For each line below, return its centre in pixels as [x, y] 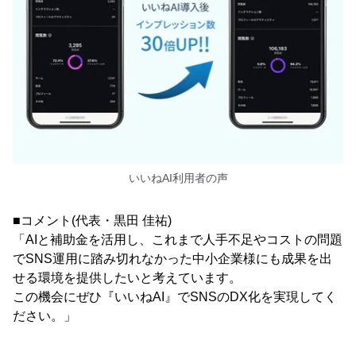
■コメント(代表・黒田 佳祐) [92, 221]
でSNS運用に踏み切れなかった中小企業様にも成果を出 [172, 259]
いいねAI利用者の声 [178, 178]
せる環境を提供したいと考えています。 [127, 278]
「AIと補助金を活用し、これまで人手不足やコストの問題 [178, 240]
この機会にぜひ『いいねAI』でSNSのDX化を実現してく [175, 297]
